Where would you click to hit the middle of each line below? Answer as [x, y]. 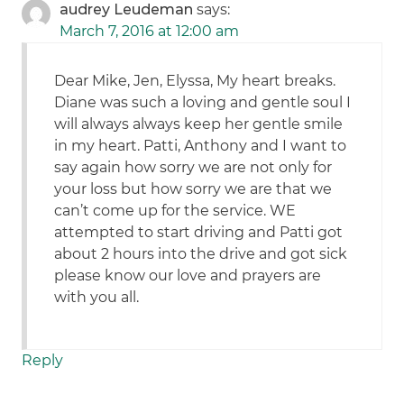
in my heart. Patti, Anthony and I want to [201, 146]
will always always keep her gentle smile [199, 124]
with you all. [97, 298]
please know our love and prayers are [188, 276]
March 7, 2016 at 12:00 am [150, 32]
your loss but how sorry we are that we [193, 189]
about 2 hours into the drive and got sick [201, 254]
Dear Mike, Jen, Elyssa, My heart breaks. [195, 81]
